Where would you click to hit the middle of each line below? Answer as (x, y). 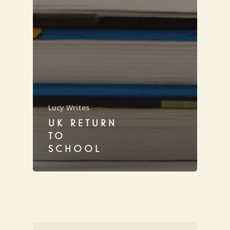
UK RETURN (83, 123)
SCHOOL (75, 149)
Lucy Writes (69, 107)
